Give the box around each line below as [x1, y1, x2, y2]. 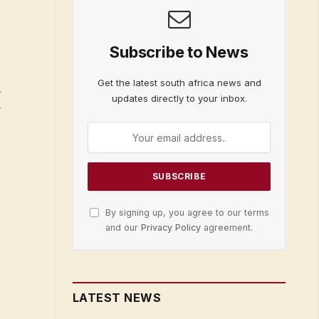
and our [105, 222, 141, 234]
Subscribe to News [110, 43, 249, 62]
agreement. [201, 222, 253, 234]
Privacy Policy [141, 222, 201, 234]
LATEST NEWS [73, 291, 162, 305]
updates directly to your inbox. [111, 93, 247, 105]
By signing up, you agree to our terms [102, 207, 269, 219]
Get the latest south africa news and [97, 77, 261, 89]
